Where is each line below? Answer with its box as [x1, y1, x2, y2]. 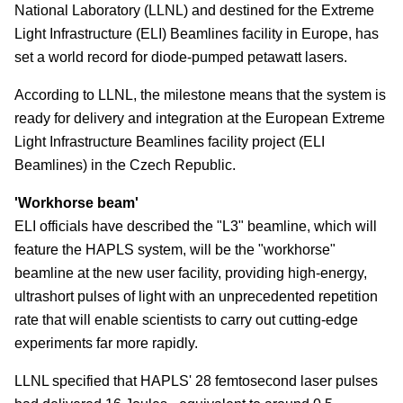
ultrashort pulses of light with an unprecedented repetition [14, 288, 378, 304]
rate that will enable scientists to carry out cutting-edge [14, 311, 358, 327]
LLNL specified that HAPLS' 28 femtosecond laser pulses [14, 372, 378, 389]
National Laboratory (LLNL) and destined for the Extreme [14, 2, 374, 18]
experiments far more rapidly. [14, 335, 198, 351]
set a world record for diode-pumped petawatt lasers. [14, 49, 347, 65]
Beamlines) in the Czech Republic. [14, 157, 236, 173]
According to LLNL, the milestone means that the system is [14, 86, 386, 103]
